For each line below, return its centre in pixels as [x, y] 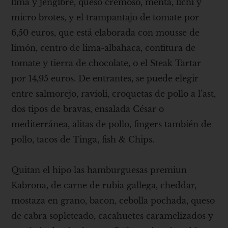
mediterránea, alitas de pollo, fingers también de [111, 124]
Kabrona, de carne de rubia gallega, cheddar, [104, 185]
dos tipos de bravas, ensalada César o [88, 109]
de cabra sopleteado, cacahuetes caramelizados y [112, 216]
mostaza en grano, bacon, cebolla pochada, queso [113, 200]
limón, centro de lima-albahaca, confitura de [104, 48]
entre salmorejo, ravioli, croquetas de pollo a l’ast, [114, 93]
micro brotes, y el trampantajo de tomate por [105, 17]
